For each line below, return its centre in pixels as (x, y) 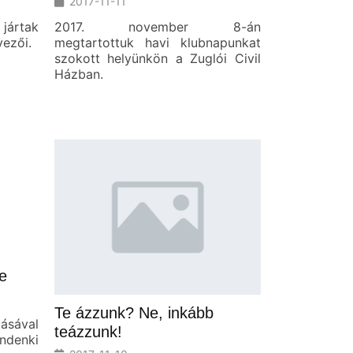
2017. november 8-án (157, 27)
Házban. (78, 74)
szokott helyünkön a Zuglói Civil (157, 58)
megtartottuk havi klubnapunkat (157, 43)
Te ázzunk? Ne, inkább (134, 312)
